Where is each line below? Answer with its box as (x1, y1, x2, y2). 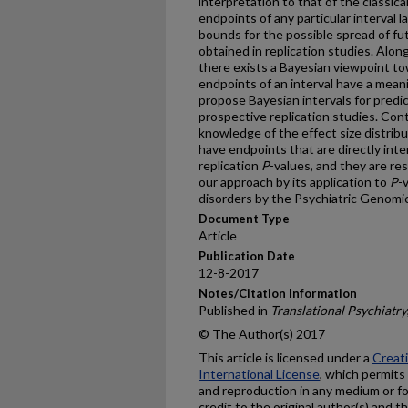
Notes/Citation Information (199, 286, 357, 301)
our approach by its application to (199, 174, 390, 189)
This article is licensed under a (199, 350, 372, 365)
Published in (199, 302, 270, 318)
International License (199, 366, 320, 382)
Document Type (199, 211, 290, 226)
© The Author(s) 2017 (199, 326, 325, 342)
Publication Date (199, 249, 295, 263)
